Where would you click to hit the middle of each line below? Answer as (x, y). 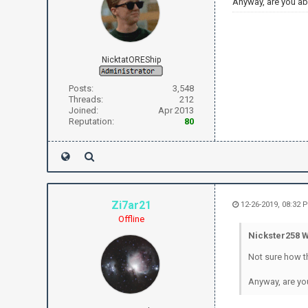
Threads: (86, 99)
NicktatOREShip (131, 59)
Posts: (81, 88)
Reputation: (91, 121)
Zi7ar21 (131, 205)
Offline (131, 219)
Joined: (83, 110)
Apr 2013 (176, 110)
